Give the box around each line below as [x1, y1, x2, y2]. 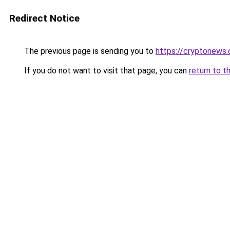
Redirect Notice [9, 12, 80, 24]
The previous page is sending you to [22, 46, 156, 56]
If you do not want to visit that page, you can [22, 66, 189, 75]
